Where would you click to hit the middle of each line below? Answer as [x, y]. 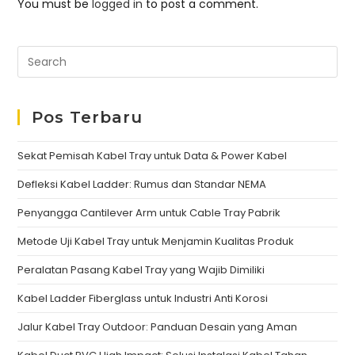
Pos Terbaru [88, 118]
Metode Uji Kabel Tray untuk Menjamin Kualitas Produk [156, 242]
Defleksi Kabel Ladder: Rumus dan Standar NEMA [142, 185]
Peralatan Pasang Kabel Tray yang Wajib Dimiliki [141, 270]
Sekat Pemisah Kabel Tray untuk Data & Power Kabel [153, 156]
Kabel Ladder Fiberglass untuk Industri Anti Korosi [143, 299]
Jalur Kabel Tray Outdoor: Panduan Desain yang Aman [158, 327]
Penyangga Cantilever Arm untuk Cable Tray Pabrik [149, 213]
